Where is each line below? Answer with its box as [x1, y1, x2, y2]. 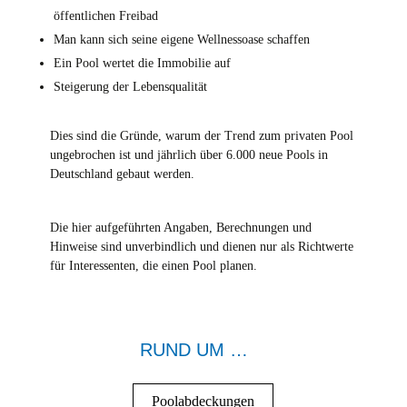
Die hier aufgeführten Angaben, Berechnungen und [49, 221, 312, 234]
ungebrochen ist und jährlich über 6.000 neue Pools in [49, 148, 328, 162]
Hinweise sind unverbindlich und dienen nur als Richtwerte [49, 240, 353, 253]
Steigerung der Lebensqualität [53, 80, 207, 94]
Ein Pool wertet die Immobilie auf [53, 56, 231, 70]
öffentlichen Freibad [53, 9, 158, 23]
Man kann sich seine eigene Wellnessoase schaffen [53, 33, 310, 46]
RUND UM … [140, 340, 249, 360]
